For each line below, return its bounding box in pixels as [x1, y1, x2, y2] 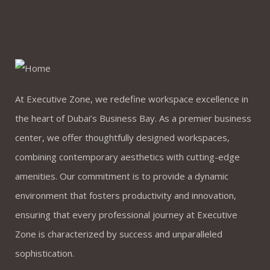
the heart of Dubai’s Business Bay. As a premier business [15, 111, 251, 124]
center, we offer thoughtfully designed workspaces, [15, 131, 230, 143]
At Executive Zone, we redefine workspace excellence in [15, 92, 248, 105]
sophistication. [15, 246, 74, 259]
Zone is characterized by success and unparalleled [15, 227, 222, 240]
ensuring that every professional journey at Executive [15, 208, 237, 221]
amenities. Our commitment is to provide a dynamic [15, 169, 228, 182]
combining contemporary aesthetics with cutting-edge [15, 150, 240, 163]
